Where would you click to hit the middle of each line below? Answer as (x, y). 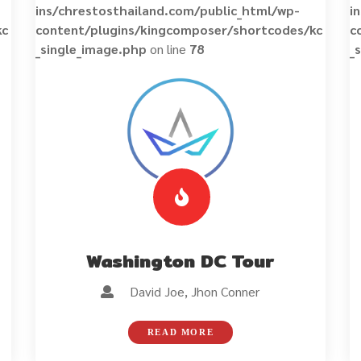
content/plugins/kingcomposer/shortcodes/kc (178, 29)
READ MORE (180, 332)
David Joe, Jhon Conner (187, 291)
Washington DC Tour (180, 261)
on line (168, 49)
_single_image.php (91, 49)
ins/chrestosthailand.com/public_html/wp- (167, 10)
